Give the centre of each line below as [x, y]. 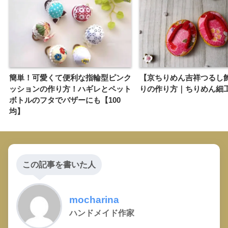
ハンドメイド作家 [102, 213]
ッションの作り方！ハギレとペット [70, 89]
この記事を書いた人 [59, 164]
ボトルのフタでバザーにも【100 [65, 100]
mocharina [94, 199]
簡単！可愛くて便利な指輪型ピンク [70, 77]
